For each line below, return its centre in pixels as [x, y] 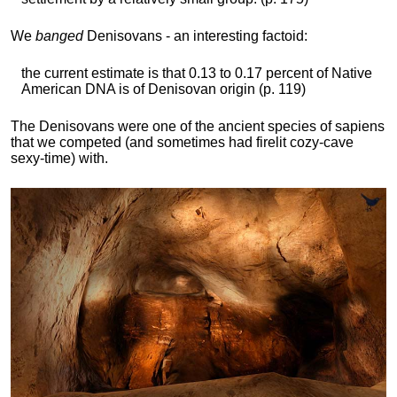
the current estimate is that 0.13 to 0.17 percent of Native [197, 74]
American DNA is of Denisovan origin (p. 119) [163, 90]
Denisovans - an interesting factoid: [195, 36]
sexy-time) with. [61, 159]
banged [59, 36]
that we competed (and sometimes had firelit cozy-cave [182, 143]
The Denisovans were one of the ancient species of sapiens [198, 127]
